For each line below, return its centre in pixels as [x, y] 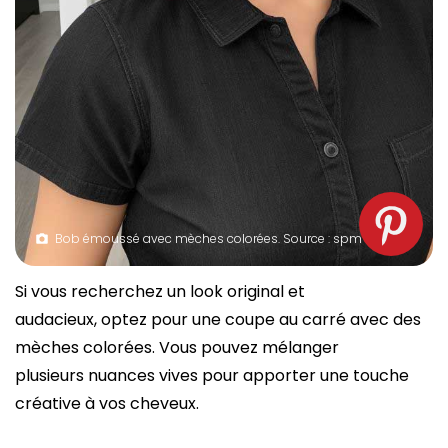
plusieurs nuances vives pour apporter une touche [212, 375]
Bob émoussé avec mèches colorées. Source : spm [208, 238]
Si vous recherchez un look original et [160, 291]
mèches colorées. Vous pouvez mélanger [177, 347]
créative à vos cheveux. [107, 403]
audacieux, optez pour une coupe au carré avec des [218, 319]
